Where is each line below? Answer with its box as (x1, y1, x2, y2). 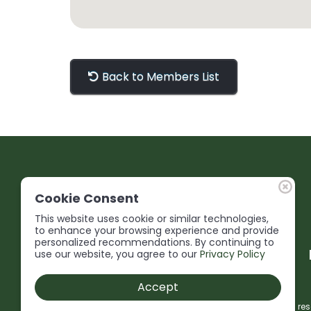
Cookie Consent (35, 190, 139, 207)
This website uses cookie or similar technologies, (35, 212, 269, 226)
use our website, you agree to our (35, 247, 200, 261)
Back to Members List (99, 69, 219, 85)
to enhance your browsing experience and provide (35, 224, 279, 237)
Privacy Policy (200, 247, 265, 261)
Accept (137, 279, 178, 295)
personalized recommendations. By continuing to (35, 235, 274, 249)
